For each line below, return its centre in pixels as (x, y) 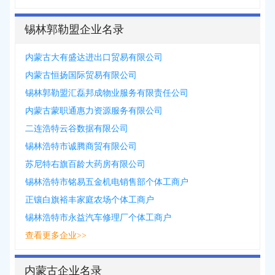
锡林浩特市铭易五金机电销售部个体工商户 (107, 182)
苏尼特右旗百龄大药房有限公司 (85, 164)
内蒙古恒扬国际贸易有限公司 (81, 75)
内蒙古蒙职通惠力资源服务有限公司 (94, 111)
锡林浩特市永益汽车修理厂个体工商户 (98, 218)
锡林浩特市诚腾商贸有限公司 (81, 146)
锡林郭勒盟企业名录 (74, 29)
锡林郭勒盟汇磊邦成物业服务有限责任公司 (107, 93)
